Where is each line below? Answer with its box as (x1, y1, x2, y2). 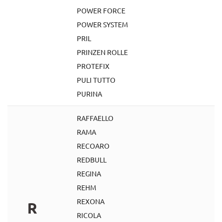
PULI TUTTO (77, 75, 115, 84)
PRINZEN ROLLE (77, 48, 128, 56)
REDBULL (77, 155, 107, 164)
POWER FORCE (77, 6, 125, 15)
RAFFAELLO (77, 113, 113, 122)
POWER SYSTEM (77, 20, 128, 29)
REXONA (77, 197, 105, 206)
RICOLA (77, 211, 101, 220)
